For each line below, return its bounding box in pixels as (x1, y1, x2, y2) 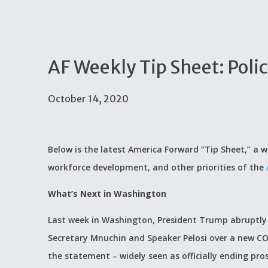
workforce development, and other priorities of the (48, 162, 266, 173)
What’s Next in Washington (48, 188, 166, 199)
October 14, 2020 (48, 93, 129, 105)
